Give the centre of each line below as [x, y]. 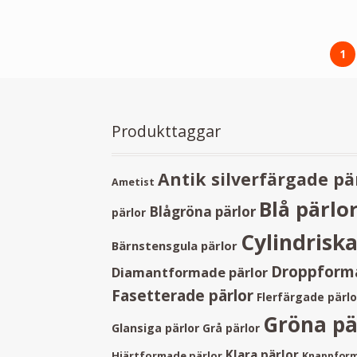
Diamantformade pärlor [190, 273]
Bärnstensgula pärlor [175, 246]
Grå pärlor [231, 328]
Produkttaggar [167, 131]
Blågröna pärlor [203, 212]
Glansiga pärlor [156, 328]
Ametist [133, 182]
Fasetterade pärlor [183, 296]
